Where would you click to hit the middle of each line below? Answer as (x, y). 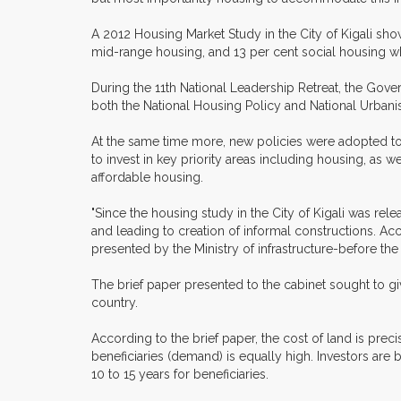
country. (115, 303)
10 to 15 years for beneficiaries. (180, 375)
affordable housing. (147, 178)
